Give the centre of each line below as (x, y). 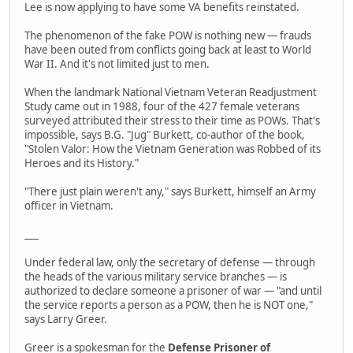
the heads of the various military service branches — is (156, 276)
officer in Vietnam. (69, 205)
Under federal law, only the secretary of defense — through (170, 262)
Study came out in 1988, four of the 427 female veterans (162, 106)
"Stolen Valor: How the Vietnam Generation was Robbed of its (173, 149)
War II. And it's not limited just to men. (117, 63)
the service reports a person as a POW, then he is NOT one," (169, 305)
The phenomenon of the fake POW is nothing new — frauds (168, 35)
